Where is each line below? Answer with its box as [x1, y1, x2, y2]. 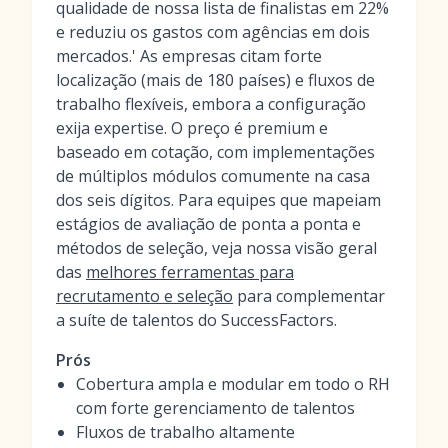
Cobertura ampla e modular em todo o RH [76, 373, 390, 395]
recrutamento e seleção [56, 285, 233, 307]
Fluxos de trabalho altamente [76, 421, 295, 443]
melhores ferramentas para [86, 261, 294, 283]
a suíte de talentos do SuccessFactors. [56, 309, 337, 331]
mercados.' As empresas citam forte [56, 45, 322, 67]
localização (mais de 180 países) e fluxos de [56, 69, 375, 91]
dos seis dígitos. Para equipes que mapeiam [56, 189, 381, 211]
